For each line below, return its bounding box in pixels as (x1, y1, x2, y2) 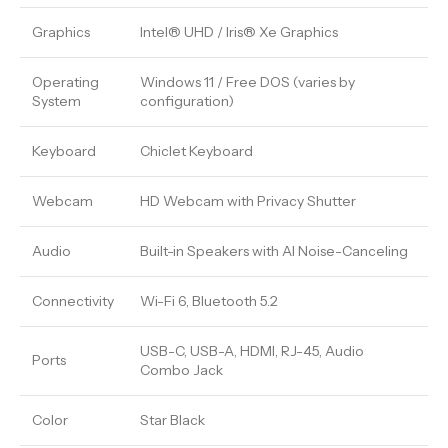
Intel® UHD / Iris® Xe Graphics (140, 23, 338, 42)
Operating (32, 73, 99, 92)
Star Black (140, 411, 205, 430)
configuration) (140, 92, 234, 111)
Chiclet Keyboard (140, 142, 253, 161)
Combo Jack (140, 361, 223, 380)
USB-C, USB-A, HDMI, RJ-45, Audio (140, 342, 364, 361)
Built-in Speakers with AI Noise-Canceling (140, 242, 408, 261)
